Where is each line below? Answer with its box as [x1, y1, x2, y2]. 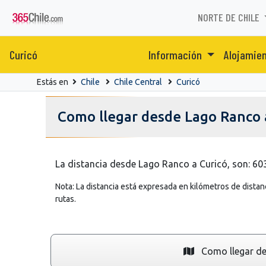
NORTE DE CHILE [197, 11, 262, 24]
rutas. [55, 194, 76, 204]
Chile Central [114, 77, 162, 87]
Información [148, 47, 204, 62]
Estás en [37, 77, 70, 87]
